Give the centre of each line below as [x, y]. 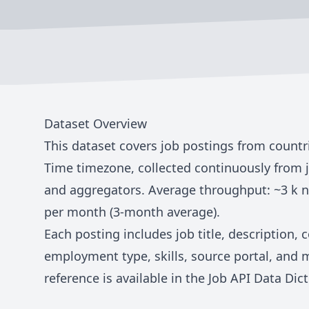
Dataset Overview [96, 123]
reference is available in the [126, 278]
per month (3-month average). [132, 211]
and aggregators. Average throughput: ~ [162, 189]
